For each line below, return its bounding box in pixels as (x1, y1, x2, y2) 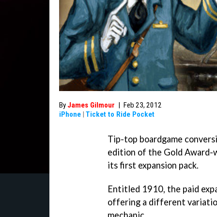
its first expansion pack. (108, 160, 199, 170)
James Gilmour (67, 101, 115, 109)
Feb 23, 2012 (124, 101, 162, 109)
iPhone (59, 110, 81, 119)
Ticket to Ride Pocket (86, 110, 155, 119)
